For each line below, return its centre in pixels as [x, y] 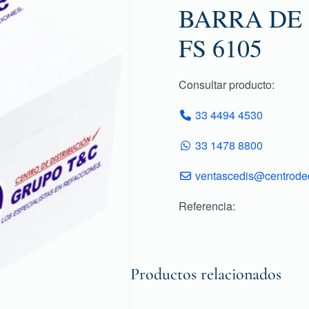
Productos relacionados [206, 274]
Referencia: [207, 206]
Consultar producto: [227, 84]
